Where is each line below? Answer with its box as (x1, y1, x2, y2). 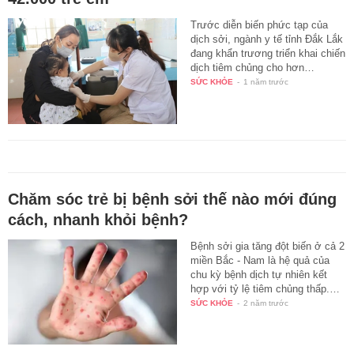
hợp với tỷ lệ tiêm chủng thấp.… (190, 282, 341, 295)
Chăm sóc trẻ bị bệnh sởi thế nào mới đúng (8, 190, 337, 208)
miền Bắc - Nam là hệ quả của (190, 254, 330, 266)
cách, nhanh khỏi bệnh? (8, 210, 188, 228)
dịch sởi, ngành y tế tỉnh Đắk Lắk (190, 32, 344, 45)
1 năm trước (243, 77, 289, 86)
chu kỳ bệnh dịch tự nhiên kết (190, 268, 328, 281)
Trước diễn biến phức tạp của (190, 18, 329, 31)
